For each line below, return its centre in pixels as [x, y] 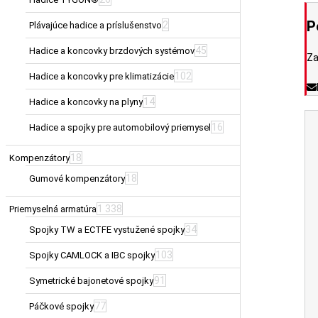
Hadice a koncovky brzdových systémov [112, 50]
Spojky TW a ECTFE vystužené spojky [107, 229]
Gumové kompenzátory [77, 178]
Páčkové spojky [61, 306]
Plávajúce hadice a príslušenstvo [95, 25]
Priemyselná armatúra [53, 209]
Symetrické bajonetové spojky [91, 280]
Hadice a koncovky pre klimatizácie [102, 76]
